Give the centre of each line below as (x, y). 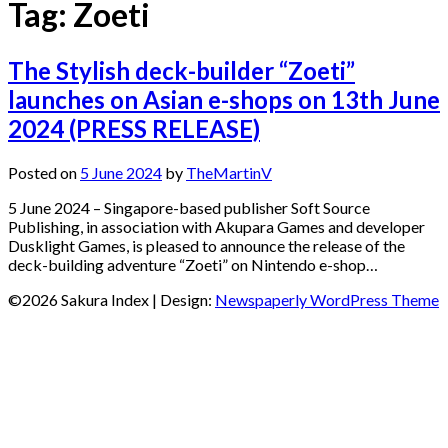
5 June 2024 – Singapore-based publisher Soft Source (189, 207)
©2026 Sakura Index (80, 299)
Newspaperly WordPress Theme (327, 299)
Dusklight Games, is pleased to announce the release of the (206, 245)
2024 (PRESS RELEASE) (134, 128)
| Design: (183, 299)
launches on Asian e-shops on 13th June (224, 99)
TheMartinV (229, 172)
